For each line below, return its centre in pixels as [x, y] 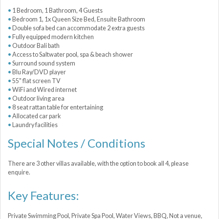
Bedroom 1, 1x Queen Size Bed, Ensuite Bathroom [79, 19]
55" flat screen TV [36, 81]
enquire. [19, 172]
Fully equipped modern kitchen [53, 37]
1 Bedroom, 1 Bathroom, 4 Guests [57, 10]
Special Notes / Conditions [77, 143]
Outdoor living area [38, 98]
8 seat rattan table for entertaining [58, 107]
